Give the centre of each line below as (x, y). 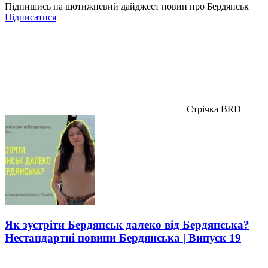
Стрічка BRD (213, 109)
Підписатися (31, 17)
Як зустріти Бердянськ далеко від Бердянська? (127, 224)
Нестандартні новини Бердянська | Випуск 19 (123, 237)
